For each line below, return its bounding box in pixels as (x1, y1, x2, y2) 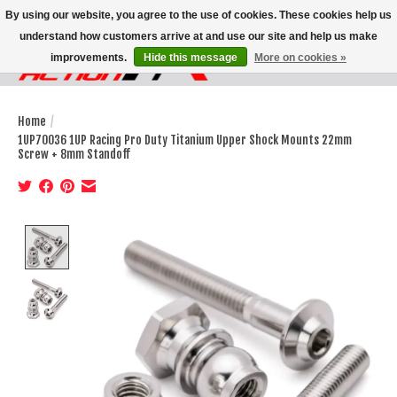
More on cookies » (254, 51, 346, 64)
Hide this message (144, 51, 237, 64)
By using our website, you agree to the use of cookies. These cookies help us (5, 9, 392, 21)
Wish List (290, 61, 343, 80)
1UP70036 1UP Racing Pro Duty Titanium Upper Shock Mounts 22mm (18, 132, 352, 147)
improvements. (51, 51, 129, 64)
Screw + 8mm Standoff (18, 146, 130, 161)
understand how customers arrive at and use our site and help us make (19, 30, 378, 43)
